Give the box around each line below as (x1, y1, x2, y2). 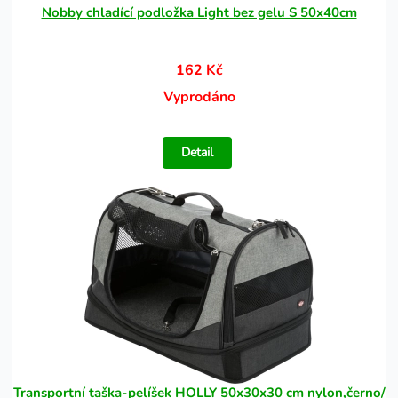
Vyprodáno (163, 87, 235, 107)
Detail (181, 144, 214, 161)
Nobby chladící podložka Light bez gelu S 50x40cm (41, 4, 357, 21)
